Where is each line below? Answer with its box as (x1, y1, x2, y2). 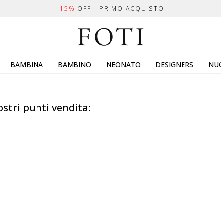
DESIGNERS (155, 60, 193, 69)
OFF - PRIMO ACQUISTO (75, 4, 164, 13)
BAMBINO (58, 60, 91, 69)
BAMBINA (10, 60, 43, 69)
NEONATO (106, 60, 141, 69)
